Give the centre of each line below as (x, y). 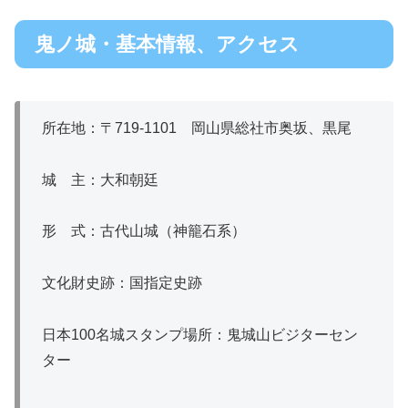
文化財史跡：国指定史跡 (122, 283)
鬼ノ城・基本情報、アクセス (167, 44)
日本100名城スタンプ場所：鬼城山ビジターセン (200, 334)
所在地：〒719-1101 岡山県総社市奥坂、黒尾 (197, 127)
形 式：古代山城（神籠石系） (144, 231)
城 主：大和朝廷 (100, 179)
